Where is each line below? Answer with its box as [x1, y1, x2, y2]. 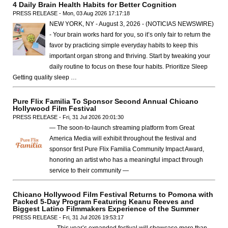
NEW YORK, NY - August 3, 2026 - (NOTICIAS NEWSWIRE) [49, 20, 214, 27]
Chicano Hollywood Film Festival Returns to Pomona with [13, 190, 213, 198]
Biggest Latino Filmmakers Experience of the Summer [13, 204, 199, 213]
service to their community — [49, 166, 129, 174]
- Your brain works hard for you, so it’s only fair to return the [49, 31, 211, 38]
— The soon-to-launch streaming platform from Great [49, 124, 194, 131]
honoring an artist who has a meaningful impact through [49, 156, 203, 163]
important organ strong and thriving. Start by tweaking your [49, 52, 210, 60]
